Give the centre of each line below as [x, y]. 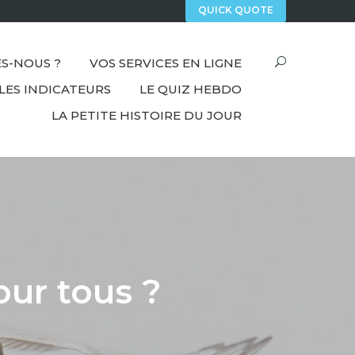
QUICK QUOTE [236, 10]
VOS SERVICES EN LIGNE [166, 63]
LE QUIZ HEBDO [191, 90]
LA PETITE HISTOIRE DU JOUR [147, 116]
